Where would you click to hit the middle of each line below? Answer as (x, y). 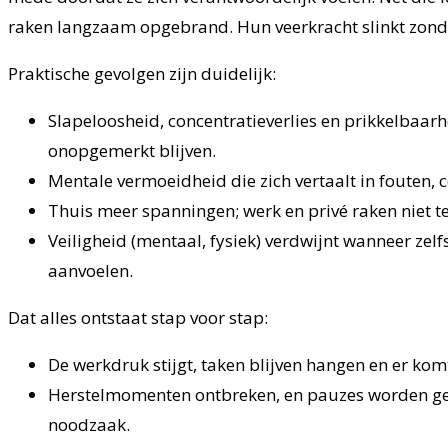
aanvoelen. (90, 271)
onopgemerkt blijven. (132, 151)
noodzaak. (89, 425)
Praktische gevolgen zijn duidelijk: (142, 74)
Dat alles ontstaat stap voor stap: (138, 318)
